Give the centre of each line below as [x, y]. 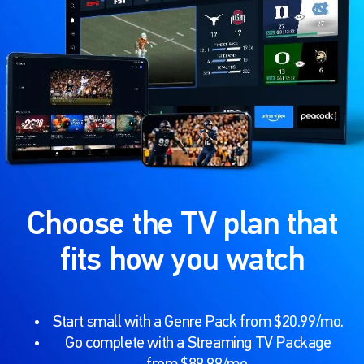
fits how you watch [182, 262]
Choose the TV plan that [182, 226]
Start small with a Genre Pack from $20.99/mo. [198, 323]
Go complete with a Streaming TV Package [198, 344]
